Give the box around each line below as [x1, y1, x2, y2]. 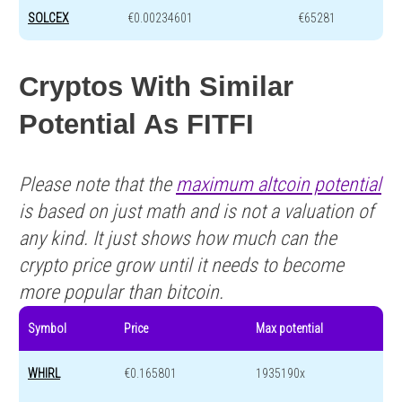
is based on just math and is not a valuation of [19, 199, 374, 223]
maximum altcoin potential [176, 172, 381, 196]
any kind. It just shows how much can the [19, 226, 336, 249]
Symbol [28, 320, 66, 336]
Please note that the [19, 172, 176, 196]
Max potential [256, 320, 323, 336]
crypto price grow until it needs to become [19, 253, 344, 276]
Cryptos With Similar [19, 70, 293, 102]
